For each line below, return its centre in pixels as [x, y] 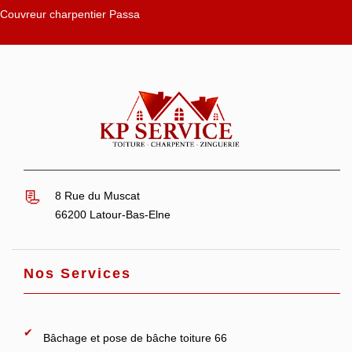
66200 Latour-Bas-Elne [113, 214]
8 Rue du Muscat [97, 196]
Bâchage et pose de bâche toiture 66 [135, 338]
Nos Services [77, 273]
